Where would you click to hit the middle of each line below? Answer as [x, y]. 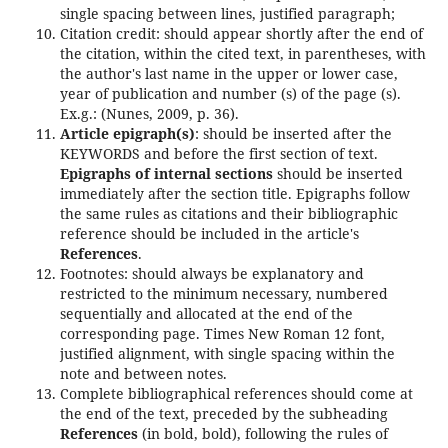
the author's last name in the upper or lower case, [228, 74]
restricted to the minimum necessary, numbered [223, 294]
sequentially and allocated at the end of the [206, 314]
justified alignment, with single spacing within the [227, 354]
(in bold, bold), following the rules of [262, 434]
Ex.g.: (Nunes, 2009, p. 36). [149, 114]
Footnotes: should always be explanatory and [211, 274]
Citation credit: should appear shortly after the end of [241, 34]
